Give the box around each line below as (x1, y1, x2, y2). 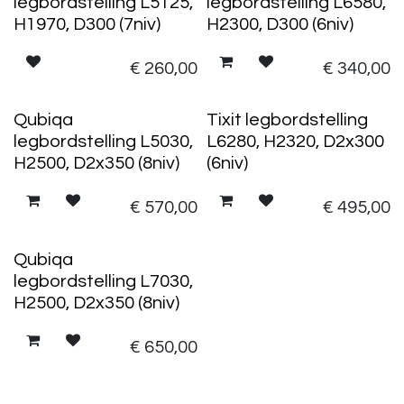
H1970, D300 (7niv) (14, 14, 161, 33)
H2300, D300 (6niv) (206, 14, 353, 33)
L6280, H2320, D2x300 (206, 133, 384, 151)
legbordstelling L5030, (14, 133, 193, 151)
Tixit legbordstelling (206, 111, 368, 129)
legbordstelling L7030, (14, 271, 193, 290)
